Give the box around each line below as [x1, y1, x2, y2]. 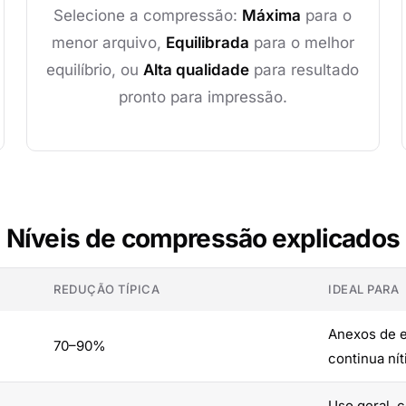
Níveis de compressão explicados [6, 223, 400, 254]
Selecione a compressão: [53, 6, 243, 24]
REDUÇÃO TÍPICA [53, 282, 160, 296]
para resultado [249, 61, 360, 79]
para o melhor [248, 34, 354, 52]
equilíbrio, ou [46, 61, 144, 79]
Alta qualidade [143, 61, 250, 79]
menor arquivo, [51, 34, 166, 52]
